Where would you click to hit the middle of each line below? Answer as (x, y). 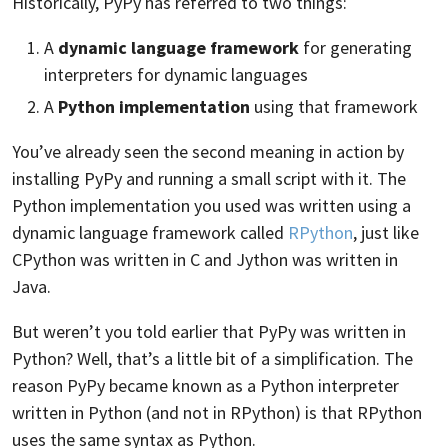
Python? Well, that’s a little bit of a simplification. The (212, 358)
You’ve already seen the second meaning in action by (208, 151)
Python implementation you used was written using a (211, 205)
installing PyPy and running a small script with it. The (209, 178)
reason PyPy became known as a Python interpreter (205, 385)
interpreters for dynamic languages (176, 75)
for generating (355, 48)
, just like (386, 232)
